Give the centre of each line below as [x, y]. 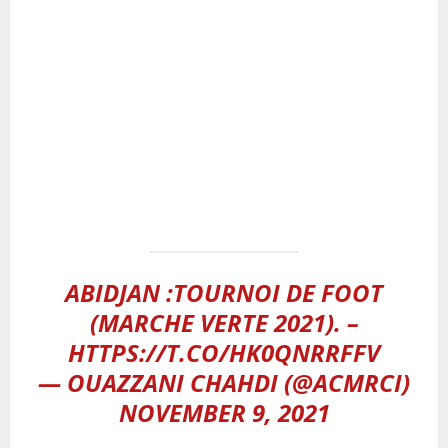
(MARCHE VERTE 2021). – [224, 322]
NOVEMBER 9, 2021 [224, 412]
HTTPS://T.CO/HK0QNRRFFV [224, 352]
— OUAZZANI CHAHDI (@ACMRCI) [224, 382]
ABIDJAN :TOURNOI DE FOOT [224, 292]
